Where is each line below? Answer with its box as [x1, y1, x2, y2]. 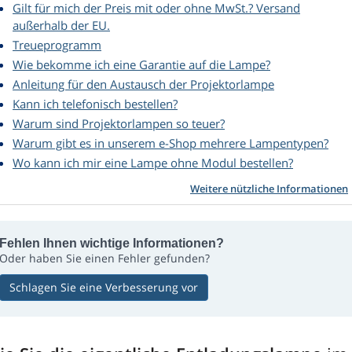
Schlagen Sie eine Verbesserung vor [9, 280, 198, 295]
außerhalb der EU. [13, 17, 110, 34]
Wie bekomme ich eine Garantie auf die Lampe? [13, 57, 270, 73]
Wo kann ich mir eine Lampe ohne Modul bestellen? [13, 155, 293, 171]
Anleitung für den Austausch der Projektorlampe [13, 76, 274, 93]
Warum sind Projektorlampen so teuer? [13, 115, 225, 132]
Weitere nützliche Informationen [190, 181, 348, 196]
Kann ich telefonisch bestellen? [13, 96, 178, 112]
